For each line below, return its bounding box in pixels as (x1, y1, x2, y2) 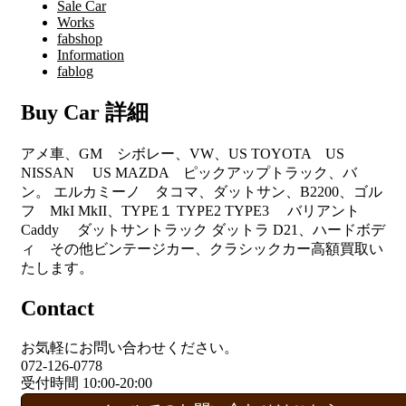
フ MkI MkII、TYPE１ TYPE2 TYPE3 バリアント (21, 202, 374, 218)
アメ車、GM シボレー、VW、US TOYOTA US (21, 145, 344, 161)
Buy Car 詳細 (21, 101, 149, 125)
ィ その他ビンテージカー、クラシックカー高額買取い (21, 240, 383, 256)
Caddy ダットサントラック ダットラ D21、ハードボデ (21, 221, 385, 237)
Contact (21, 295, 94, 320)
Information (57, 47, 124, 63)
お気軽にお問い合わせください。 (21, 339, 238, 355)
